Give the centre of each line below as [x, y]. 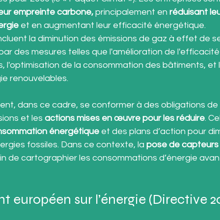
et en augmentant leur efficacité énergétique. [114, 26]
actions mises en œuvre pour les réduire [125, 118]
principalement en [131, 12]
